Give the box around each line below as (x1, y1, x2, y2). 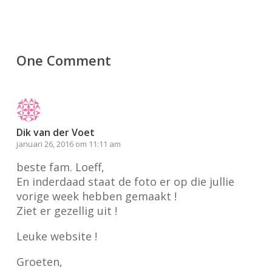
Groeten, (16, 254, 63, 269)
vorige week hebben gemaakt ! (16, 188, 177, 203)
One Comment (16, 50, 111, 69)
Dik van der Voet (16, 125, 95, 139)
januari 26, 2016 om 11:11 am (16, 138, 121, 149)
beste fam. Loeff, (16, 159, 104, 174)
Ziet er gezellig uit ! (16, 203, 117, 218)
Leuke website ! (16, 228, 97, 243)
